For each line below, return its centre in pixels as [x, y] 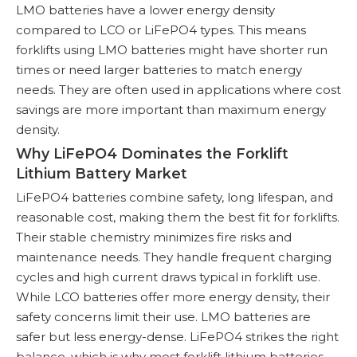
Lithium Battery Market [102, 173]
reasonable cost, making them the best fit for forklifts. [178, 217]
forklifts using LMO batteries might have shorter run [172, 49]
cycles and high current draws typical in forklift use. [168, 277]
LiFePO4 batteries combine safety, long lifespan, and [175, 197]
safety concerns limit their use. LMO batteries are [163, 316]
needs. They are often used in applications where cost [178, 89]
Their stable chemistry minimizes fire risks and [154, 237]
